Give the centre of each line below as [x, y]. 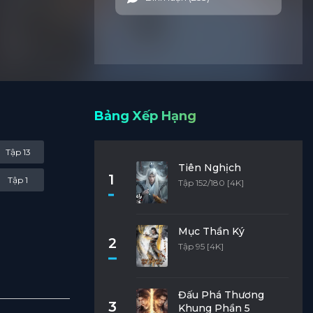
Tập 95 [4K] [201, 246]
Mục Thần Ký [211, 231]
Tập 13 [18, 152]
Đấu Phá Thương [221, 295]
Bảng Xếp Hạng [145, 116]
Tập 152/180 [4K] [211, 183]
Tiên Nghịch [209, 168]
